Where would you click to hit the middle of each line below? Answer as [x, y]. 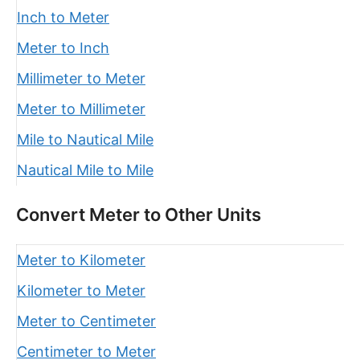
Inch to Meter [63, 17]
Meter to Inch [63, 48]
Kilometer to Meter [81, 290]
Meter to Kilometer [81, 260]
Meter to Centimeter [86, 321]
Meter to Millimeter [81, 109]
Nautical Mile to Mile [85, 170]
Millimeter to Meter [81, 78]
